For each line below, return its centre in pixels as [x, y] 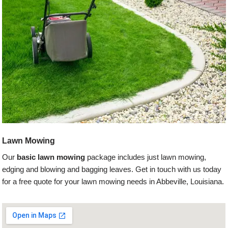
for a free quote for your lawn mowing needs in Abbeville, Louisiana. [113, 182]
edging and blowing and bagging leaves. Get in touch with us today [112, 169]
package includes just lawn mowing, [146, 157]
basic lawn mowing [51, 157]
